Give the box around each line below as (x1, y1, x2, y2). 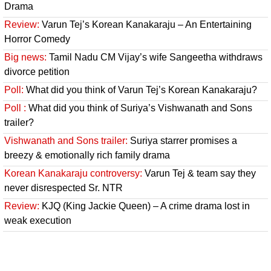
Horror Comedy (4, 34, 70, 45)
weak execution (4, 215, 71, 226)
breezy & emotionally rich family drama (4, 150, 170, 161)
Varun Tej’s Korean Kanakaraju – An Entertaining (39, 19, 252, 30)
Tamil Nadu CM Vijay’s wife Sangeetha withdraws (47, 52, 263, 63)
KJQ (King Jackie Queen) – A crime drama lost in (39, 201, 250, 212)
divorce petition (4, 67, 70, 77)
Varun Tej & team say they (142, 168, 256, 179)
